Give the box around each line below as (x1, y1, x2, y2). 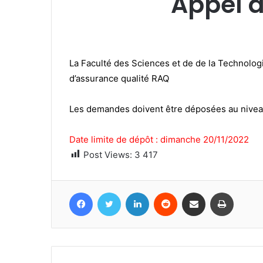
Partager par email (205, 187, 224, 197)
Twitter (120, 187, 146, 197)
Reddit (177, 187, 200, 197)
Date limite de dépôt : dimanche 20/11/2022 (69, 133, 251, 145)
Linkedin (149, 187, 179, 197)
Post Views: (83, 149, 132, 160)
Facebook (92, 187, 128, 197)
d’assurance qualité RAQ (69, 72, 174, 84)
